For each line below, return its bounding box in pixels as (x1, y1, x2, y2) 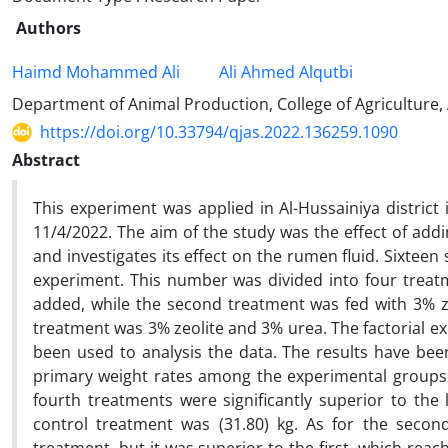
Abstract (12, 149, 80, 171)
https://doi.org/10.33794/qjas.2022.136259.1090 (40, 121, 398, 143)
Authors (16, 17, 81, 39)
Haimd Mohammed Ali (12, 61, 180, 83)
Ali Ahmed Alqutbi (219, 61, 353, 83)
